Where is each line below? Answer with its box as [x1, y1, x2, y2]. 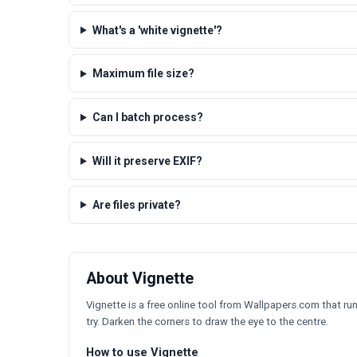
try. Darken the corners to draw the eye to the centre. [86, 316, 328, 328]
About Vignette [86, 269, 194, 288]
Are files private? [92, 198, 181, 211]
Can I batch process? [92, 111, 203, 124]
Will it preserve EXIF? [92, 154, 202, 167]
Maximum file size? [92, 67, 194, 80]
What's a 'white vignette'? [92, 23, 222, 37]
